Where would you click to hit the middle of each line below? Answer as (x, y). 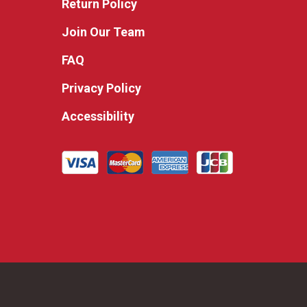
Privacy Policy (101, 88)
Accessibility (98, 116)
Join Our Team (103, 32)
